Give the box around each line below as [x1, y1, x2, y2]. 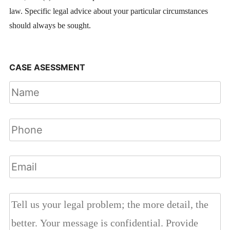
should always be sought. [9, 21, 91, 30]
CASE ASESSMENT [9, 62, 85, 72]
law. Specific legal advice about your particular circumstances [9, 7, 208, 16]
